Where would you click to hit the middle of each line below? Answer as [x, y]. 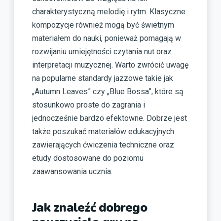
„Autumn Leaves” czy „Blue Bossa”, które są [108, 92]
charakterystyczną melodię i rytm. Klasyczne [109, 12]
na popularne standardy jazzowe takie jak [103, 78]
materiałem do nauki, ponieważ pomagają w [107, 38]
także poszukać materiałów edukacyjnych [103, 132]
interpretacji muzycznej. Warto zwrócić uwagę [110, 65]
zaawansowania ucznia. [72, 172]
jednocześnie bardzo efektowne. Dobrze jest [110, 118]
